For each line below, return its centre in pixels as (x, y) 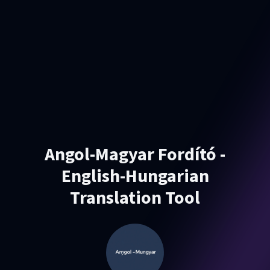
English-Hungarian (135, 176)
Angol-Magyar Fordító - (135, 154)
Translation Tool (135, 198)
